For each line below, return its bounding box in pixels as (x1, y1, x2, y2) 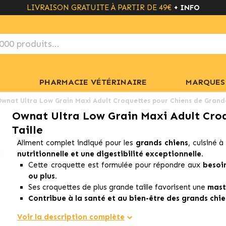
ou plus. (28, 172, 58, 181)
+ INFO (173, 3, 200, 12)
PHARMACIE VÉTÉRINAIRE (39, 77, 147, 87)
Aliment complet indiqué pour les (17, 138, 136, 147)
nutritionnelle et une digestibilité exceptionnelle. (17, 149, 203, 158)
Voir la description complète (17, 212, 125, 221)
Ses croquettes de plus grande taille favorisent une (28, 183, 208, 192)
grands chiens (135, 138, 188, 147)
